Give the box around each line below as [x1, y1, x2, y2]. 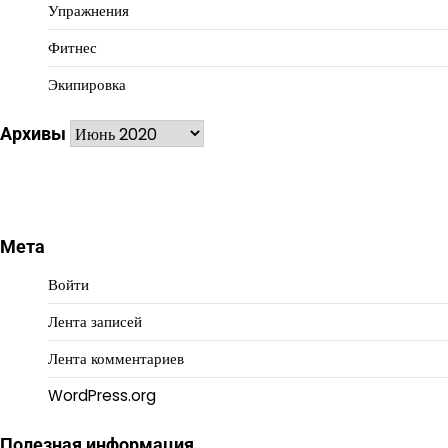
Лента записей [48, 311, 142, 333]
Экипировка [48, 74, 126, 96]
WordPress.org [48, 385, 156, 407]
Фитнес [48, 37, 97, 59]
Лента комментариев [48, 348, 184, 370]
